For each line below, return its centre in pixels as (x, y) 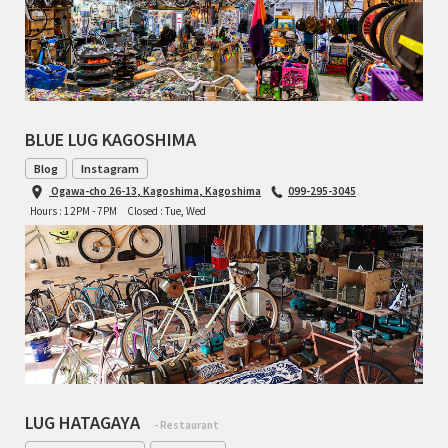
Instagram (110, 167)
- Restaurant (186, 425)
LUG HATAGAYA (84, 422)
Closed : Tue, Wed (166, 211)
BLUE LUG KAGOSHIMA (110, 138)
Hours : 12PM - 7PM (73, 211)
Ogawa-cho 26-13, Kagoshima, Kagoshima (156, 190)
